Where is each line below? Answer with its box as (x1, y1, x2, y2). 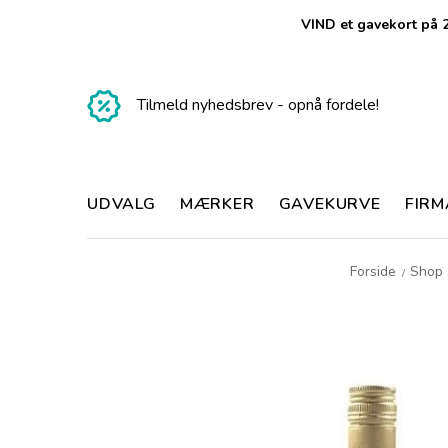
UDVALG (87, 193, 156, 215)
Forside (350, 262, 397, 281)
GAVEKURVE (278, 193, 381, 215)
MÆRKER (179, 193, 255, 215)
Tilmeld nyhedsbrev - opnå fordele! (137, 94, 379, 117)
